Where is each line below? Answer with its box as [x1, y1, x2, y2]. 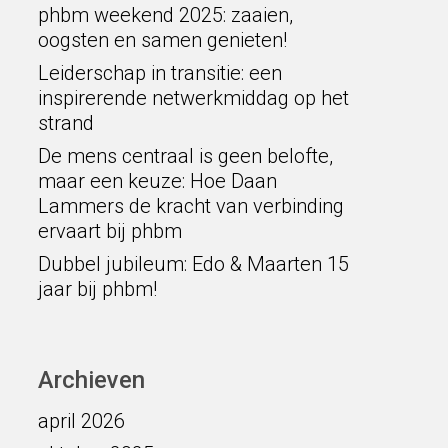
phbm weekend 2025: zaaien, [37, 3, 293, 27]
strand [37, 111, 94, 135]
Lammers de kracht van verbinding [37, 194, 344, 218]
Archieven [37, 366, 145, 394]
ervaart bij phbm [37, 219, 182, 243]
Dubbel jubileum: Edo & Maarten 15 [37, 252, 349, 276]
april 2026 [37, 409, 125, 433]
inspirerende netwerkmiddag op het [37, 86, 349, 110]
